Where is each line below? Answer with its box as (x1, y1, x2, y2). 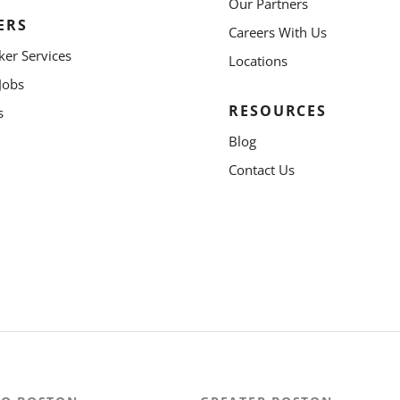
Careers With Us (229, 22, 328, 41)
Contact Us (229, 161, 296, 179)
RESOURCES (229, 101, 328, 121)
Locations (229, 51, 288, 70)
